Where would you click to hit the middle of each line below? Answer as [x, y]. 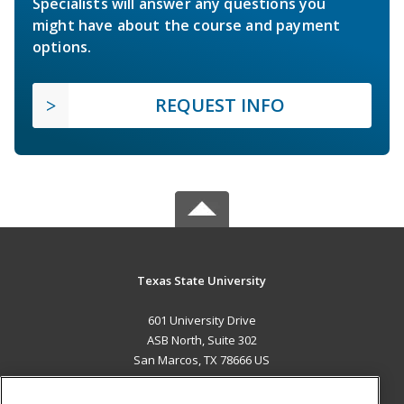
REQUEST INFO [220, 105]
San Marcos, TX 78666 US [202, 359]
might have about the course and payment [187, 25]
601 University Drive [202, 320]
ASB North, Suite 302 [202, 340]
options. [62, 46]
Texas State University [202, 280]
